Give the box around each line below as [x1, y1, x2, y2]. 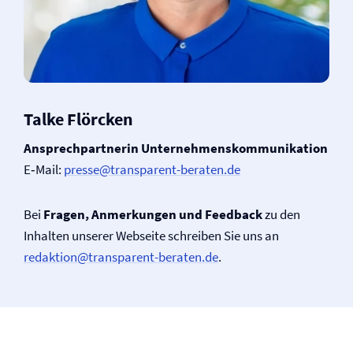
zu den [265, 206, 300, 223]
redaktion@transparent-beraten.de [24, 248, 218, 266]
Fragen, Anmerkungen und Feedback [43, 206, 265, 223]
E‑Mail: [24, 161, 64, 178]
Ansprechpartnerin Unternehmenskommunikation [24, 139, 328, 157]
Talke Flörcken [24, 108, 133, 130]
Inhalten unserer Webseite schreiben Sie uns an [24, 227, 279, 244]
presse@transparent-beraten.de [64, 161, 240, 178]
